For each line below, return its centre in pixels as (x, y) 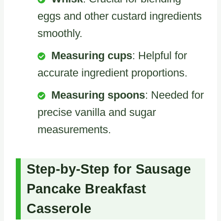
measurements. (74, 130)
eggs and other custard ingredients (120, 16)
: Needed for (174, 95)
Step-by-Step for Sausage (109, 169)
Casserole (59, 208)
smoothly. (60, 34)
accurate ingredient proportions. (112, 73)
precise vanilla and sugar (97, 112)
